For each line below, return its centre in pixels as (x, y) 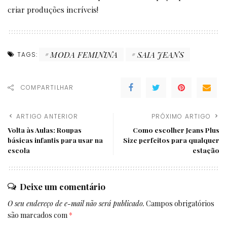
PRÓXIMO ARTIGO (181, 117)
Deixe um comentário (63, 187)
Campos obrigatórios (180, 204)
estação (206, 150)
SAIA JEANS (161, 54)
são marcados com (38, 215)
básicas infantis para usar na (55, 140)
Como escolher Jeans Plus (176, 130)
